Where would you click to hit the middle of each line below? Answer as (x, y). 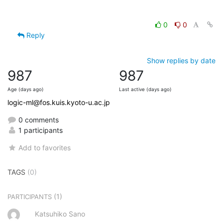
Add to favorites (45, 147)
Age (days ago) (26, 89)
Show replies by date (181, 60)
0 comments (38, 119)
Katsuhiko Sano (60, 214)
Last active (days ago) (145, 89)
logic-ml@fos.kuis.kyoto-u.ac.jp (59, 102)
